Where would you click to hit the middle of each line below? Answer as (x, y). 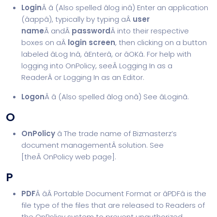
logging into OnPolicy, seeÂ (70, 66)
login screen (92, 42)
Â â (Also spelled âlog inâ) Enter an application (125, 8)
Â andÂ (58, 31)
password (91, 31)
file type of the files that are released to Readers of (113, 205)
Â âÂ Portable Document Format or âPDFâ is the (121, 194)
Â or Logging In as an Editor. (96, 77)
